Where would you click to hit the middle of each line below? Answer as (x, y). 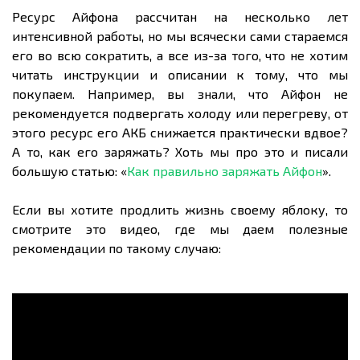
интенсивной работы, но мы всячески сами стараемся (180, 36)
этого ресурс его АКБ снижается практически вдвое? (180, 133)
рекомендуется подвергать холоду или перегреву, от (180, 113)
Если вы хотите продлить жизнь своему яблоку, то (180, 210)
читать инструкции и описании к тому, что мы (180, 75)
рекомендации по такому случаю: (117, 248)
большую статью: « (70, 171)
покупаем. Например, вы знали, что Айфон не (180, 94)
